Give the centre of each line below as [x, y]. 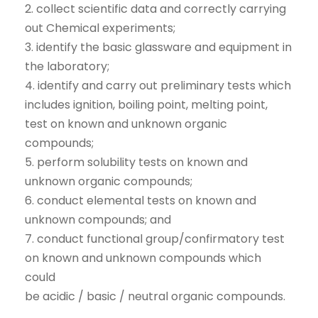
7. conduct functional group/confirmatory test [155, 239]
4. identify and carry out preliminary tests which [158, 86]
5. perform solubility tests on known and [136, 162]
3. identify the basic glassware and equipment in [158, 47]
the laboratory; [67, 66]
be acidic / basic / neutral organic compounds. [155, 296]
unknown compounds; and [98, 220]
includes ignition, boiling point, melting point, [146, 105]
